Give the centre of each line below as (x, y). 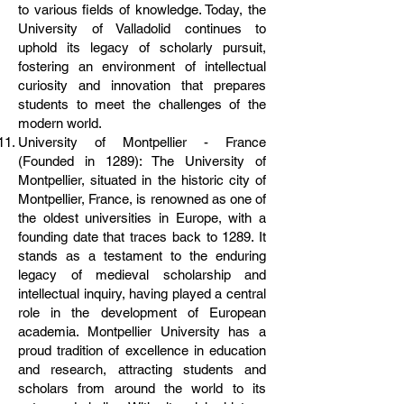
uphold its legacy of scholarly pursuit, (142, 47)
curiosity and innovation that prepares (142, 85)
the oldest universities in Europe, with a (142, 218)
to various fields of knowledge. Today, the (142, 9)
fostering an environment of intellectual (142, 66)
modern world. (60, 123)
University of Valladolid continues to (142, 28)
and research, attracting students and (142, 369)
